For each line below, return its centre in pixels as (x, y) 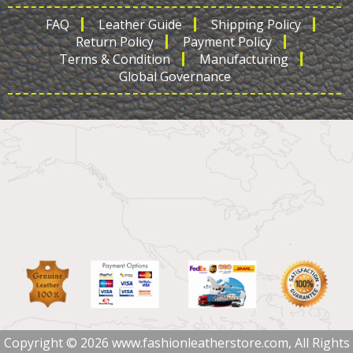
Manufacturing (243, 59)
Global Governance (175, 76)
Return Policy (114, 42)
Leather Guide (140, 24)
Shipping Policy (256, 24)
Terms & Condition (114, 59)
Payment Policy (227, 42)
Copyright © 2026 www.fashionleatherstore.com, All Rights (176, 342)
